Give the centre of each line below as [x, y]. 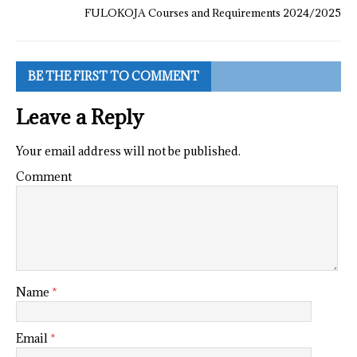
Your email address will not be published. [128, 151]
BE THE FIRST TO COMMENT [114, 76]
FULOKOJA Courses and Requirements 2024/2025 [213, 13]
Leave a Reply [80, 117]
